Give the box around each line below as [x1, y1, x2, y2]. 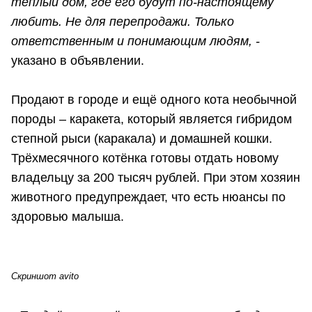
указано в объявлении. [11, 54, 144, 68]
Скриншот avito [11, 271, 79, 282]
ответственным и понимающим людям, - [11, 34, 260, 49]
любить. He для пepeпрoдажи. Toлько [11, 15, 234, 29]
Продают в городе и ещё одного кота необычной [11, 93, 297, 107]
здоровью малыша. [11, 210, 124, 224]
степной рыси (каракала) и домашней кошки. [11, 132, 272, 146]
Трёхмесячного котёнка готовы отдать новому [11, 151, 279, 166]
